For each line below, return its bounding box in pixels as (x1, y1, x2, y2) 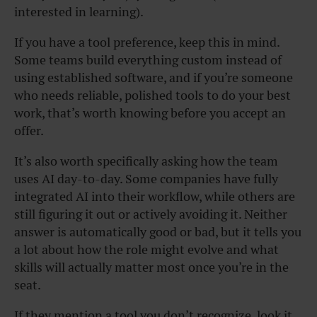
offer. (14, 122, 44, 139)
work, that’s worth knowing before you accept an (14, 105, 286, 122)
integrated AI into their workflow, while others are (14, 188, 295, 205)
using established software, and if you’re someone (14, 69, 293, 86)
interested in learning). (14, 4, 144, 21)
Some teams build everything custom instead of (14, 52, 282, 69)
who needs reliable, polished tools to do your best (14, 87, 291, 104)
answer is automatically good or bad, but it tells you (14, 224, 301, 241)
